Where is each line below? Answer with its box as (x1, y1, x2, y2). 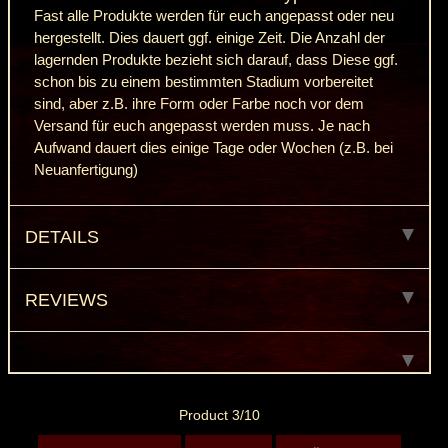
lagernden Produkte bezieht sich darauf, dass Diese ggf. (33, 52, 398, 69)
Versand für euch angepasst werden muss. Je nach (33, 118, 370, 135)
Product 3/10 (179, 406, 261, 423)
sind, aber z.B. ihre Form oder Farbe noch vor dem (33, 96, 364, 113)
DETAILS (25, 226, 99, 247)
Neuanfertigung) (33, 162, 138, 179)
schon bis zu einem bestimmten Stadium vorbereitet (33, 74, 373, 91)
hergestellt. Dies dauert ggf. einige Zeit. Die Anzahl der (33, 30, 385, 47)
